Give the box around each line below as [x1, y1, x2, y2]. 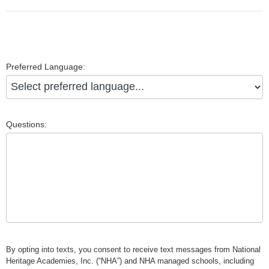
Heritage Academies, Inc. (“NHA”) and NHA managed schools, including [6, 256, 254, 266]
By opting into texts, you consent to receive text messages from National [6, 245, 261, 255]
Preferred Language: [6, 61, 85, 71]
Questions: [6, 119, 47, 130]
